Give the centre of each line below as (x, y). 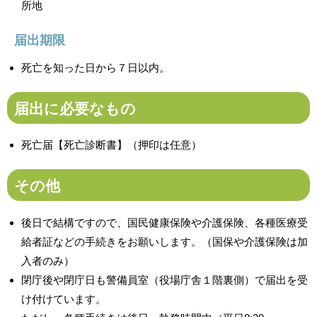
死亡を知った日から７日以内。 (96, 67)
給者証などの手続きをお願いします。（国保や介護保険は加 (165, 241)
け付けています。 (64, 299)
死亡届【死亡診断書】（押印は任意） (111, 145)
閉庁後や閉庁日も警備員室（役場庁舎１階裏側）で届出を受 (165, 279)
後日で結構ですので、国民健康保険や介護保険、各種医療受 (165, 222)
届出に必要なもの (75, 108)
